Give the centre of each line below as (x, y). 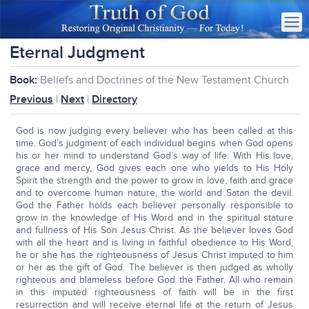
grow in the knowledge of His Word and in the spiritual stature (154, 218)
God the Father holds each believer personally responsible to (154, 205)
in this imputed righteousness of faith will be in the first (154, 292)
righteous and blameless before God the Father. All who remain (154, 280)
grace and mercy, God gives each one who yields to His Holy (154, 168)
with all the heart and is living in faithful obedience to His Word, (154, 242)
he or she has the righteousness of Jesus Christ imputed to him (154, 255)
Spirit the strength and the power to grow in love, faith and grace (154, 180)
